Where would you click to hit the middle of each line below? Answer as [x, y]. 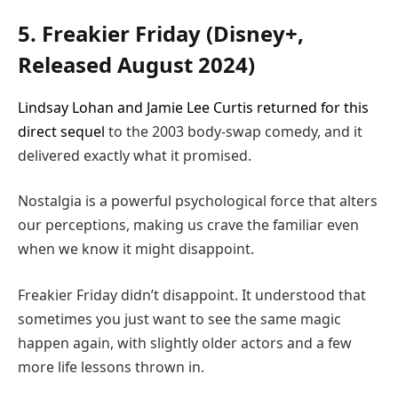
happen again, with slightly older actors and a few [185, 342]
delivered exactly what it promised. [135, 155]
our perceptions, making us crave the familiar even [188, 225]
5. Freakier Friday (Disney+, [161, 33]
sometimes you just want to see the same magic [179, 318]
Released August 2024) [136, 64]
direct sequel [61, 131]
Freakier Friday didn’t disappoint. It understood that [192, 295]
